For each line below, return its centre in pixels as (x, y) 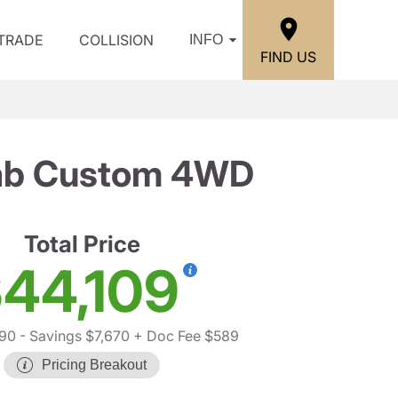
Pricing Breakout (94, 365)
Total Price (82, 244)
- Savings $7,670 (72, 336)
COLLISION (116, 40)
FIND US (288, 56)
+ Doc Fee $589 (184, 336)
